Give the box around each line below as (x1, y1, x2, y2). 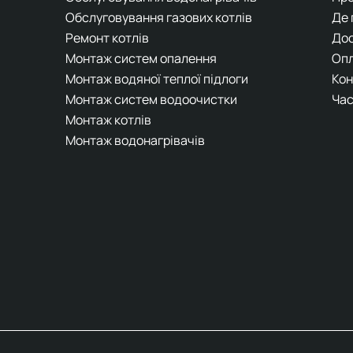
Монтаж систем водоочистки (65, 90, 237, 108)
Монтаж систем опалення (65, 49, 217, 67)
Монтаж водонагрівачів (65, 131, 205, 149)
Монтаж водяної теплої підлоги (65, 69, 248, 87)
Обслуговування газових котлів (65, 8, 252, 26)
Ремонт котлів (65, 28, 149, 46)
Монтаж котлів (65, 110, 151, 128)
